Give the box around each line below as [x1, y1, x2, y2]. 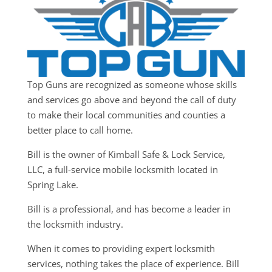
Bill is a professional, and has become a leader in [27, 202, 231, 215]
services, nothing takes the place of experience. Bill [27, 257, 239, 270]
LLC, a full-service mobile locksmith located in [27, 163, 218, 175]
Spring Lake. [27, 178, 78, 191]
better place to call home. [27, 123, 133, 136]
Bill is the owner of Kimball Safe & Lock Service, [27, 148, 225, 160]
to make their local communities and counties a [27, 108, 225, 121]
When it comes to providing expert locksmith [27, 242, 215, 254]
